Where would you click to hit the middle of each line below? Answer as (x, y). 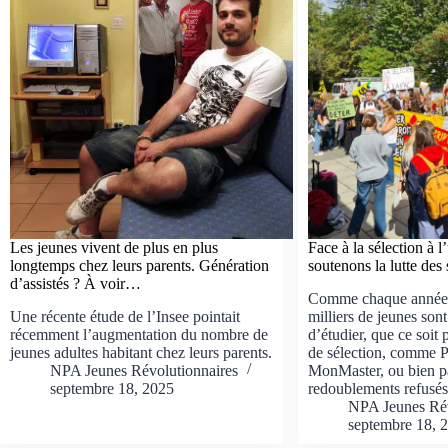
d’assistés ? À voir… (75, 283)
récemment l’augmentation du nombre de (139, 334)
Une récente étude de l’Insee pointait (125, 316)
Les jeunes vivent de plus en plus (114, 247)
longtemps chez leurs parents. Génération (139, 265)
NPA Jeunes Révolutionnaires (144, 370)
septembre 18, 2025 (112, 388)
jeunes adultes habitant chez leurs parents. (141, 352)
